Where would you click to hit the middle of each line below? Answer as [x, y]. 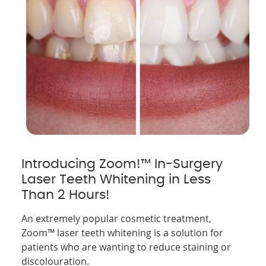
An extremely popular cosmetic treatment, [117, 218]
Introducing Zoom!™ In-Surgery [122, 164]
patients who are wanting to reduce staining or [126, 247]
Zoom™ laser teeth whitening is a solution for [123, 232]
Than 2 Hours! [66, 194]
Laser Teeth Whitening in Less [116, 179]
